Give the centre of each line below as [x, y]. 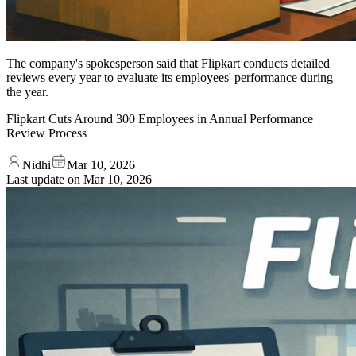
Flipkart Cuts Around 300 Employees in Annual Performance [160, 118]
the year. [27, 91]
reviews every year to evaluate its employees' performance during [170, 77]
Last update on [45, 179]
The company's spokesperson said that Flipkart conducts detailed [168, 63]
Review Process [46, 133]
